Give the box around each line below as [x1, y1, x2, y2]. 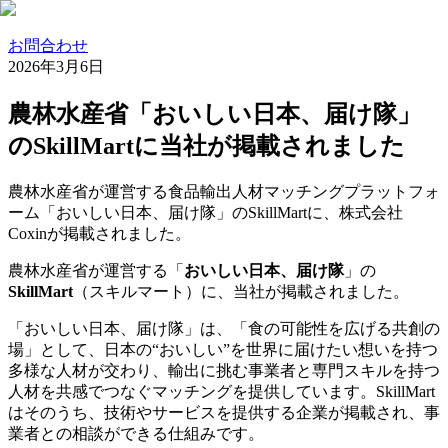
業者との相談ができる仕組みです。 [8, 424, 264, 442]
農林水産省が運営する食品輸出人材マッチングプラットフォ [8, 182, 440, 200]
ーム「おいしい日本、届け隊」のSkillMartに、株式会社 [8, 203, 403, 221]
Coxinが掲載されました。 [8, 224, 191, 242]
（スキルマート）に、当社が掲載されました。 [73, 282, 409, 300]
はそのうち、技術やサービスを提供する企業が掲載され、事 [8, 403, 440, 421]
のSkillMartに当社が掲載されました [8, 132, 405, 159]
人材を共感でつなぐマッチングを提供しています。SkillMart [8, 382, 435, 400]
